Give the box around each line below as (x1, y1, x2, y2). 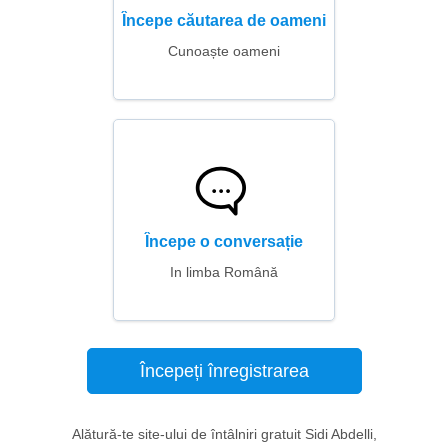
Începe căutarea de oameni (122, 12, 326, 29)
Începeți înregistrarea (139, 361, 309, 381)
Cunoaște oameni (168, 43, 280, 59)
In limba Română (170, 264, 278, 280)
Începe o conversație (145, 233, 303, 250)
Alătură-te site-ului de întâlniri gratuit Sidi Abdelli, (71, 426, 377, 442)
